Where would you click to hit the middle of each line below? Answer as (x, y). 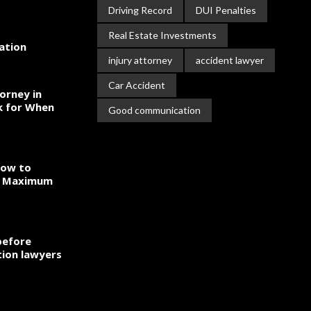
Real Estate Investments (162, 35)
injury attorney (140, 60)
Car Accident (137, 85)
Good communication (154, 110)
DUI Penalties (226, 10)
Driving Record (140, 10)
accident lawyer (230, 60)
